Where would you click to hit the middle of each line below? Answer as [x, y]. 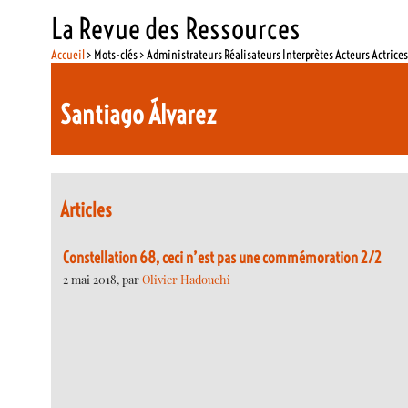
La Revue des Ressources [176, 28]
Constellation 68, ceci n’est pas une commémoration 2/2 [223, 257]
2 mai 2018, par [103, 279]
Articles [87, 210]
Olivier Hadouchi [187, 279]
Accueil [68, 54]
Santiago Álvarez [139, 114]
